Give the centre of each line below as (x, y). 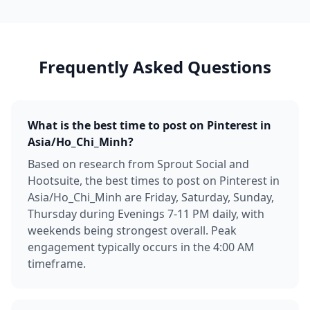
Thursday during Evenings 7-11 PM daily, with (146, 214)
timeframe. (57, 264)
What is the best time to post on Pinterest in (149, 125)
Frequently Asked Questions (155, 67)
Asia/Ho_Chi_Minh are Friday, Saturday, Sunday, (151, 197)
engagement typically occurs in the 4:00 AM (141, 247)
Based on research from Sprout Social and (138, 164)
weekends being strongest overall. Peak (132, 230)
